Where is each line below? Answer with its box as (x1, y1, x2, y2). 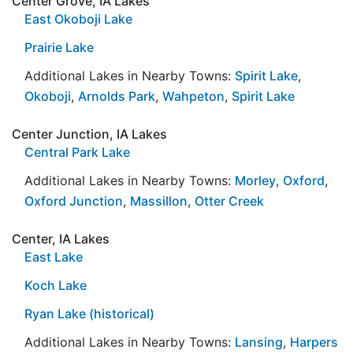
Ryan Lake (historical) (24, 305, 154, 321)
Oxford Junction (24, 192, 123, 209)
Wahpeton (162, 87, 225, 104)
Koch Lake (24, 277, 87, 293)
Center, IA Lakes (12, 230, 110, 247)
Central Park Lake (24, 143, 130, 160)
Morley (235, 172, 276, 188)
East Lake (24, 248, 83, 265)
